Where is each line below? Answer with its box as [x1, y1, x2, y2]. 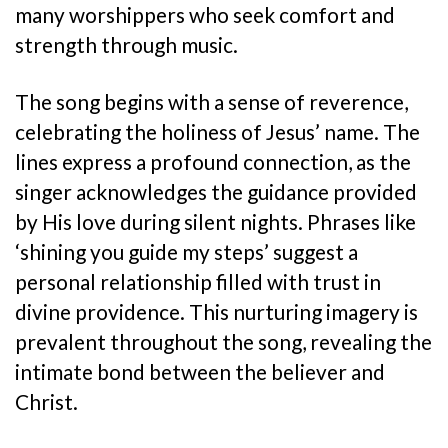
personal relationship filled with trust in [15, 268, 381, 294]
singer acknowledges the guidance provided [15, 178, 417, 204]
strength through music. [15, 31, 238, 57]
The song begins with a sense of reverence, [15, 88, 408, 114]
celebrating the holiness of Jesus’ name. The [15, 118, 420, 144]
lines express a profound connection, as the [15, 148, 411, 174]
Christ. [15, 388, 78, 414]
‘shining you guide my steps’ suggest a [15, 238, 358, 264]
